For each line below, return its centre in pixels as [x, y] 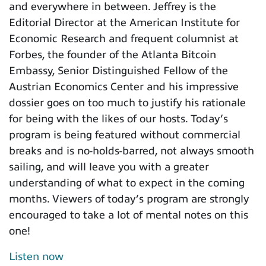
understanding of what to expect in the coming [127, 183]
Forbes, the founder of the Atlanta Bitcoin [113, 54]
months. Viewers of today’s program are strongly [129, 199]
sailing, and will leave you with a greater [109, 167]
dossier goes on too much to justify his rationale [127, 102]
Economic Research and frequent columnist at [124, 38]
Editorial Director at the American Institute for [124, 22]
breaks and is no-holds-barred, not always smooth [132, 151]
